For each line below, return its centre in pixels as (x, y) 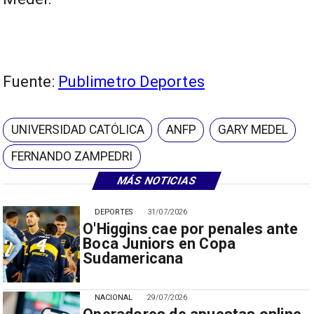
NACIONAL (114, 298)
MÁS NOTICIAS (157, 181)
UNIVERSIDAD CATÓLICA (78, 130)
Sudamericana (133, 258)
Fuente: (31, 81)
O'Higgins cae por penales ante (191, 228)
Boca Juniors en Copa (159, 243)
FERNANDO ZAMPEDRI (72, 157)
